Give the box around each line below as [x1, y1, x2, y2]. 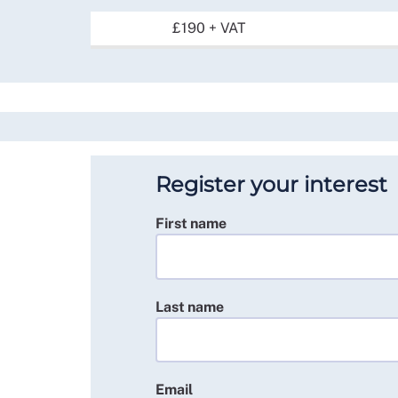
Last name [155, 298, 225, 315]
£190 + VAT [171, 20, 246, 36]
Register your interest [155, 171, 388, 197]
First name [155, 215, 227, 232]
